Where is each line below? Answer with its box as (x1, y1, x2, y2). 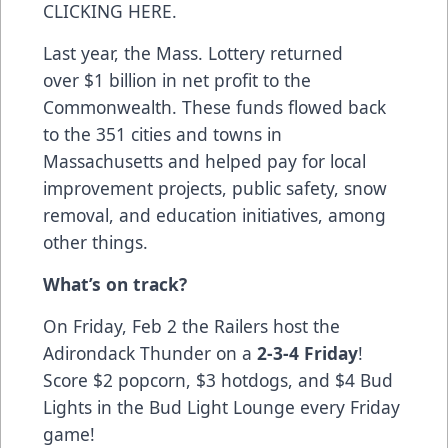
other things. (43, 229, 148, 254)
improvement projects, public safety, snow (43, 175, 387, 200)
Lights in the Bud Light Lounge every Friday (43, 394, 400, 419)
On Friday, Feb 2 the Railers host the (43, 313, 340, 338)
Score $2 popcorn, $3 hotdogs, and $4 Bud (43, 367, 393, 392)
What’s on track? (43, 271, 187, 296)
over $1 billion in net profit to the (43, 67, 311, 92)
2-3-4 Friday (257, 340, 358, 365)
